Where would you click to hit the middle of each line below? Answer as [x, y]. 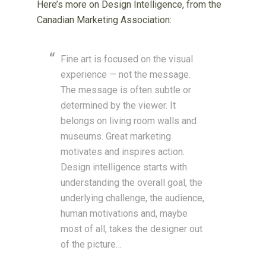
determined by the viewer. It [118, 106]
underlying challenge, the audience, [133, 198]
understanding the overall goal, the [132, 183]
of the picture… [91, 245]
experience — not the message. [126, 75]
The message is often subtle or [126, 90]
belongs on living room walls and [129, 121]
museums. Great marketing [116, 137]
